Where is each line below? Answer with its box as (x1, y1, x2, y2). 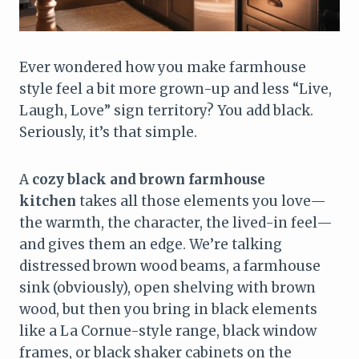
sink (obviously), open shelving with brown (19, 278, 316, 296)
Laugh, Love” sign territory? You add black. (19, 101, 313, 119)
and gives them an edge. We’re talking (19, 235, 282, 253)
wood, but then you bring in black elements (19, 300, 317, 318)
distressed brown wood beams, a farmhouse (19, 256, 321, 275)
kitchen (19, 192, 76, 210)
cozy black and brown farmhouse (32, 170, 265, 188)
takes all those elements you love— (76, 192, 326, 210)
